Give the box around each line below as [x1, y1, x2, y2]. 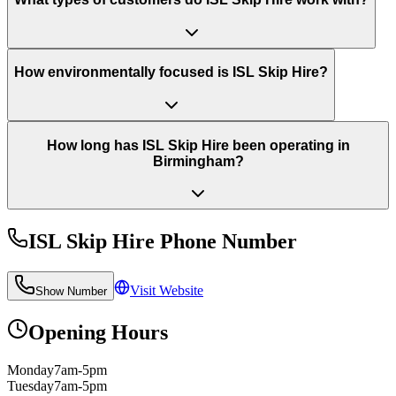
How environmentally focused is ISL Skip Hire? [14, 65, 328, 80]
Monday [7, 362, 54, 377]
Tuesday [7, 377, 54, 393]
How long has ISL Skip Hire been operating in [46, 137, 350, 153]
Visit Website [130, 283, 203, 298]
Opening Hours [28, 320, 168, 344]
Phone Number [155, 230, 297, 254]
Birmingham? [152, 153, 244, 169]
